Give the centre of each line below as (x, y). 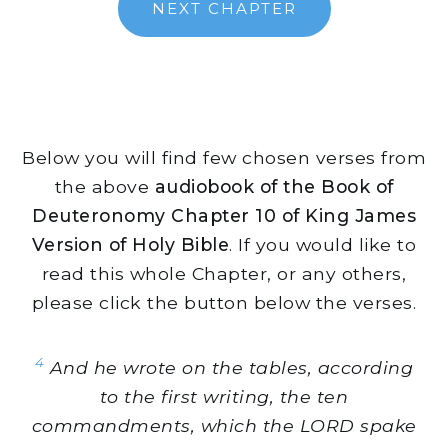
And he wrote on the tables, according (229, 368)
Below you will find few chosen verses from (224, 158)
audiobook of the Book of (274, 187)
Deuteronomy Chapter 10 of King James (224, 216)
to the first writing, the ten (224, 397)
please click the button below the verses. (224, 303)
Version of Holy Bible (130, 245)
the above (104, 187)
